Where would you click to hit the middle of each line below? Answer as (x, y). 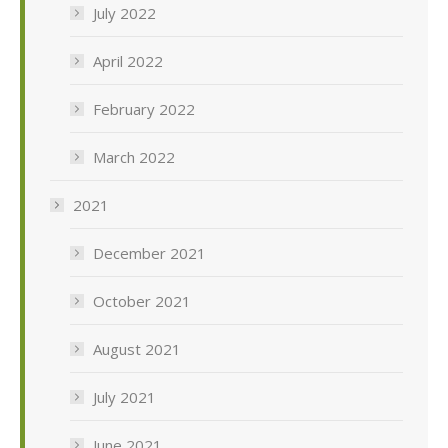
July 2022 (124, 13)
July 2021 (124, 397)
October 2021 (142, 301)
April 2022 (128, 61)
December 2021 (149, 253)
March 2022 (134, 157)
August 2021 (137, 349)
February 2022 (144, 109)
